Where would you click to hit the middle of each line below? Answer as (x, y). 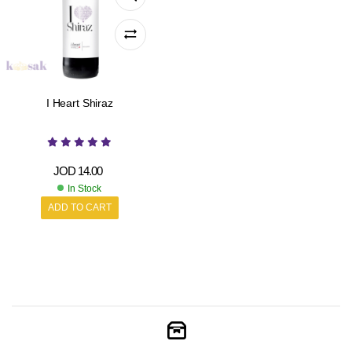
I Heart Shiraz (79, 103)
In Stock (85, 189)
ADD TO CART (79, 208)
